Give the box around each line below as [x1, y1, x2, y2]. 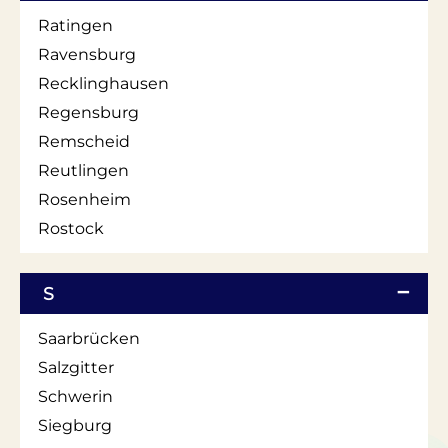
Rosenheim [38, 189, 131, 209]
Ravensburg [38, 44, 136, 64]
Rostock [38, 218, 104, 238]
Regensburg [38, 102, 139, 122]
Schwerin [38, 386, 113, 406]
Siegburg [38, 415, 112, 435]
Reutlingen [38, 160, 129, 180]
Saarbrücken [38, 328, 140, 348]
